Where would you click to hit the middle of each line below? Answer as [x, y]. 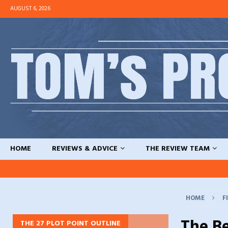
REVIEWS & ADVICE [85, 149]
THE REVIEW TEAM [178, 149]
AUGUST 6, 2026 [30, 9]
